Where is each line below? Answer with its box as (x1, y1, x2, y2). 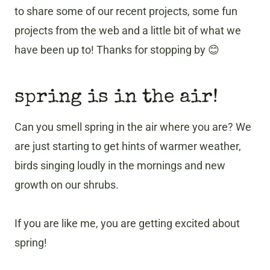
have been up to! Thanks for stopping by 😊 (14, 43, 219, 57)
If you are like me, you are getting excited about (14, 217, 240, 230)
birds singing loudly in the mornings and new (14, 159, 225, 172)
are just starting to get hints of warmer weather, (14, 140, 241, 153)
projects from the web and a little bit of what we (14, 24, 241, 37)
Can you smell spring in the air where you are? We (14, 121, 251, 134)
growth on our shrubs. (14, 178, 119, 192)
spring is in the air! (14, 88, 218, 108)
